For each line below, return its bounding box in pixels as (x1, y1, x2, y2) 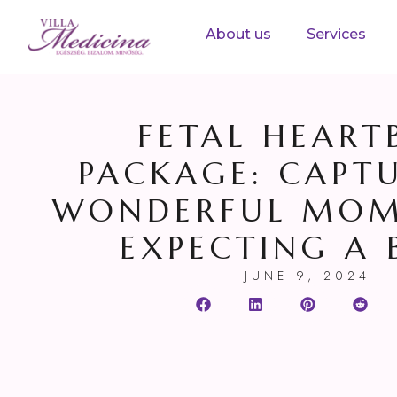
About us (206, 26, 272, 43)
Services (307, 26, 367, 43)
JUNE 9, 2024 (245, 267, 370, 285)
